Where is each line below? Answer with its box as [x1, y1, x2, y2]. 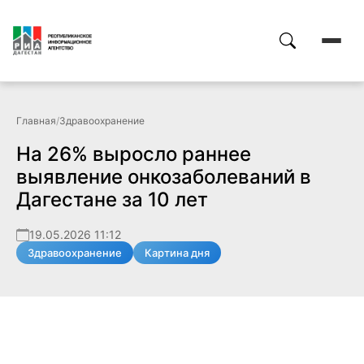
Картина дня [145, 246, 210, 259]
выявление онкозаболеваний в [16, 165, 311, 188]
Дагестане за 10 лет [16, 188, 208, 211]
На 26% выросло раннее [16, 142, 251, 166]
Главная [16, 115, 56, 127]
